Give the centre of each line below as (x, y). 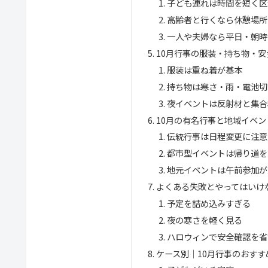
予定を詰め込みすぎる (208, 203)
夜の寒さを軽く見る (204, 220)
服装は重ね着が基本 (204, 69)
